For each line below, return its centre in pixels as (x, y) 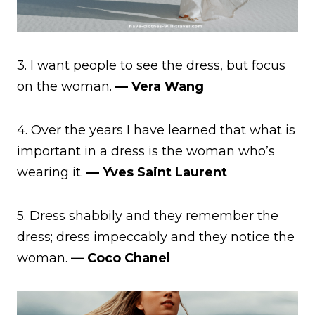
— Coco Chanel (121, 258)
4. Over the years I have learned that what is (156, 130)
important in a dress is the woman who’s (146, 151)
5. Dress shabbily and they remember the (148, 216)
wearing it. (52, 172)
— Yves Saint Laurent (157, 172)
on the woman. (66, 86)
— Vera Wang (160, 86)
